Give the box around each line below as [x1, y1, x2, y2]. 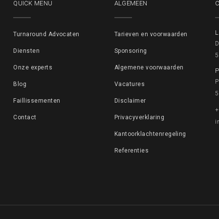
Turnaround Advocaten [13, 31, 80, 38]
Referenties [114, 147, 149, 154]
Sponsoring [114, 47, 147, 55]
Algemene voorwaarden [114, 64, 184, 71]
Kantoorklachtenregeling [114, 131, 186, 138]
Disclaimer [114, 97, 146, 105]
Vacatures [114, 81, 145, 88]
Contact [13, 114, 37, 121]
